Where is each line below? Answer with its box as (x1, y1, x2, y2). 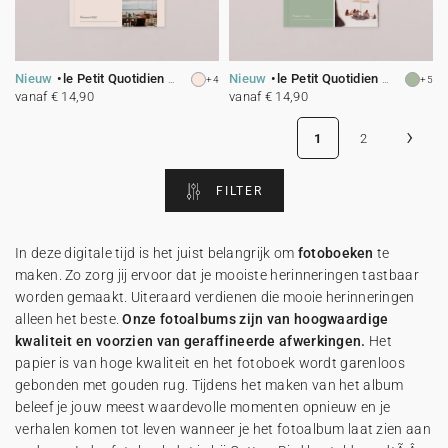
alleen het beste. (15, 311, 123, 327)
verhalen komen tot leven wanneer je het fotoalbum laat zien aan (15, 421, 431, 437)
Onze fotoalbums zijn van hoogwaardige (122, 311, 389, 327)
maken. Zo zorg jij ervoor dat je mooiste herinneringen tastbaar (15, 267, 419, 283)
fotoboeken (297, 245, 374, 261)
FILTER (215, 184, 263, 198)
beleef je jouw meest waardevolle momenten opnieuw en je (15, 399, 391, 415)
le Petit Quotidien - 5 (63, 71, 168, 86)
